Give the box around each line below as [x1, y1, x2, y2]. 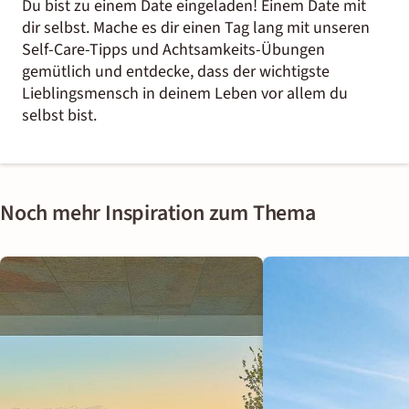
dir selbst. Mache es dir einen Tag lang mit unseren [22, 16, 370, 39]
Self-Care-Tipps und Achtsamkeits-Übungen [22, 37, 325, 61]
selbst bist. [22, 103, 97, 127]
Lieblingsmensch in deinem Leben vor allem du [22, 81, 348, 105]
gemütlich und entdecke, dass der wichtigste [22, 59, 330, 83]
